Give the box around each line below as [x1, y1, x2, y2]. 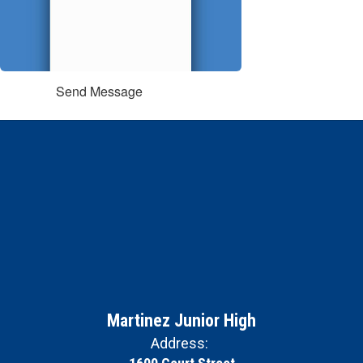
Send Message [56, 82, 143, 100]
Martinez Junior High [107, 310, 256, 331]
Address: [151, 335, 208, 352]
